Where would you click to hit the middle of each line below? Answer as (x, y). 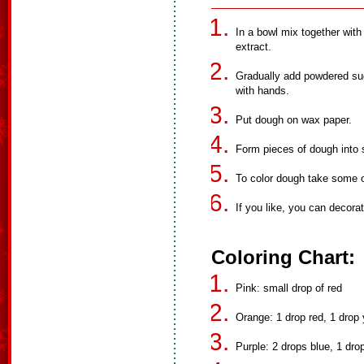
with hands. (262, 91)
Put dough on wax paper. (294, 120)
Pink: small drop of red (289, 288)
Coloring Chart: (283, 257)
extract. (253, 47)
